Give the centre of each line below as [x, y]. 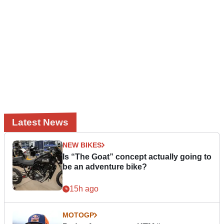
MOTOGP [78, 215]
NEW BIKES [82, 145]
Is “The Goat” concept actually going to [137, 156]
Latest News [40, 122]
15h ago [84, 188]
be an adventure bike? [105, 166]
